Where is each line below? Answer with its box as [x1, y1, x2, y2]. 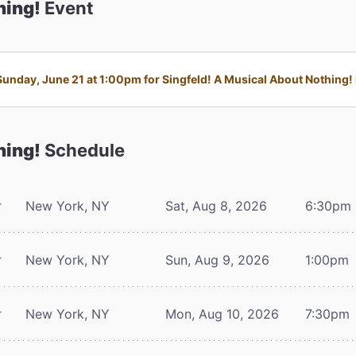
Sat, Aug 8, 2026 [165, 197, 267, 214]
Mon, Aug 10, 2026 [165, 305, 279, 322]
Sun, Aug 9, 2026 [165, 251, 269, 268]
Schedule [41, 139, 125, 161]
